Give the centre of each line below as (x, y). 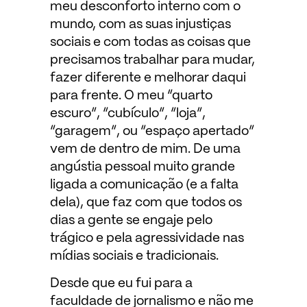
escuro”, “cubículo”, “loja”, (127, 113)
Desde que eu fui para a (121, 284)
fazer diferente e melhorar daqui (148, 78)
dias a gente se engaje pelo (131, 220)
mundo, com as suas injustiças (140, 24)
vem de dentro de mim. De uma (145, 149)
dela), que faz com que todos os (146, 202)
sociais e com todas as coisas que (150, 42)
